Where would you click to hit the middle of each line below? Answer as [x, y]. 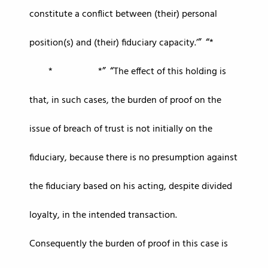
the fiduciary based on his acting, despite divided [131, 187]
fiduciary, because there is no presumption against [133, 158]
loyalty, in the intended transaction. [106, 215]
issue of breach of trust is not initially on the [121, 129]
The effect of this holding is [170, 72]
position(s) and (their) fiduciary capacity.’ [114, 43]
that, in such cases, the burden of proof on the [125, 100]
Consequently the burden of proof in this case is [129, 244]
